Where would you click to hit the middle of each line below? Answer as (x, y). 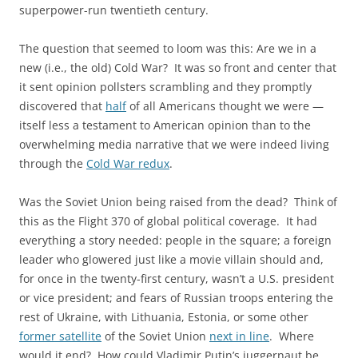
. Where (292, 336)
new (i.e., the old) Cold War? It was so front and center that (178, 67)
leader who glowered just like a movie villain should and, (171, 259)
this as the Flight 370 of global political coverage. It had (168, 221)
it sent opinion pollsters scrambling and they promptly (165, 86)
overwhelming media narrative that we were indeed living (174, 144)
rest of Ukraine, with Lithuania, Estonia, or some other (164, 316)
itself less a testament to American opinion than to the (165, 125)
